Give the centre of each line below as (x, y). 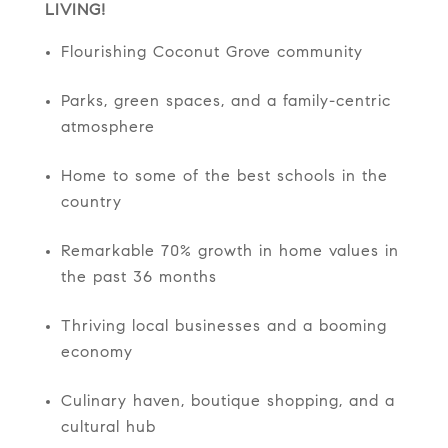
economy (96, 353)
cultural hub (108, 428)
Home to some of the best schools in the (224, 177)
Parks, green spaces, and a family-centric (225, 102)
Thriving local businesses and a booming (223, 327)
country (91, 203)
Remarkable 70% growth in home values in (229, 252)
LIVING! (75, 11)
